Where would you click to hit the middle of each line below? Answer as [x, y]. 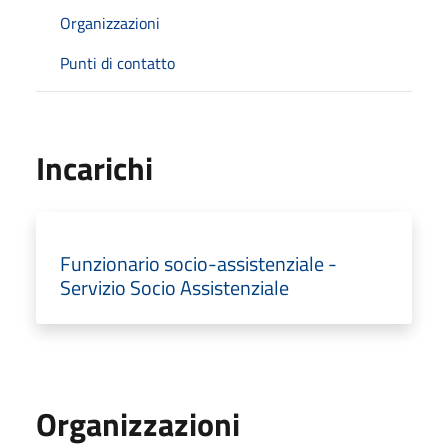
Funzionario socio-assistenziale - [198, 263]
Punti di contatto [117, 62]
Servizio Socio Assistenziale [174, 287]
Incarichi [94, 167]
